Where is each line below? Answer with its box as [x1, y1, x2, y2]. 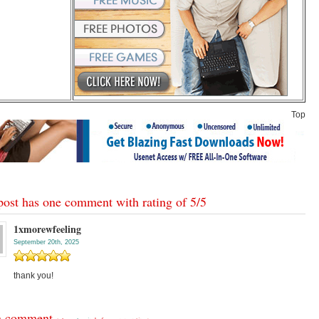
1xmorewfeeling [14, 221, 81, 236]
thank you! [14, 270, 53, 281]
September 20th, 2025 [14, 238, 79, 246]
